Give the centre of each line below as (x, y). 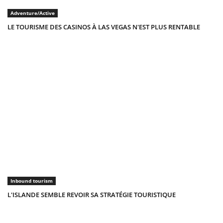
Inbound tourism (32, 180)
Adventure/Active (33, 13)
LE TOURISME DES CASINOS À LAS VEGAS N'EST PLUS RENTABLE (104, 27)
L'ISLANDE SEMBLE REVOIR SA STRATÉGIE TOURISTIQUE (92, 194)
